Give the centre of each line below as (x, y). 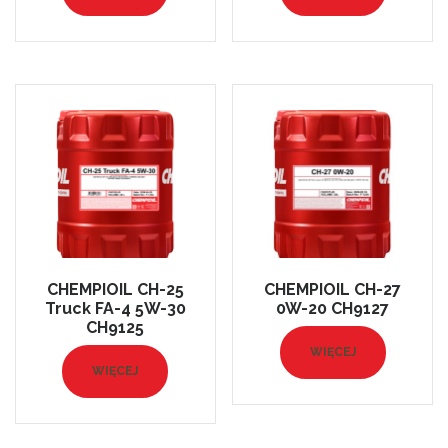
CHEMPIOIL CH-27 (333, 290)
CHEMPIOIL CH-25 (115, 290)
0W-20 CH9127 (333, 309)
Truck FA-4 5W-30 (115, 309)
